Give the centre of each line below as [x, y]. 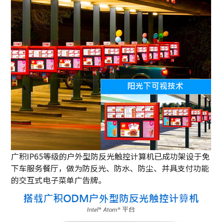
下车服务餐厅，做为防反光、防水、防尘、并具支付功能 [110, 168]
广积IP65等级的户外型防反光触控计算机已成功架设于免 [111, 156]
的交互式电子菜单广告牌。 [59, 180]
